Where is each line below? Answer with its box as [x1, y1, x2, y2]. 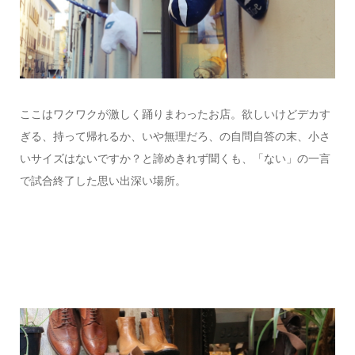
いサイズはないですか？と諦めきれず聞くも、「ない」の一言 [19, 150, 330, 166]
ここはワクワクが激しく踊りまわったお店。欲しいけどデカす [19, 105, 330, 121]
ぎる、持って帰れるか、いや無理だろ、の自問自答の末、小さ [19, 128, 330, 143]
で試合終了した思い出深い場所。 [19, 172, 186, 188]
